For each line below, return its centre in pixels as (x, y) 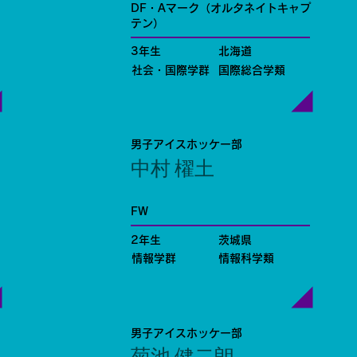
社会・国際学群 (170, 70)
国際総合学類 (252, 70)
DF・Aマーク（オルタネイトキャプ (221, 8)
